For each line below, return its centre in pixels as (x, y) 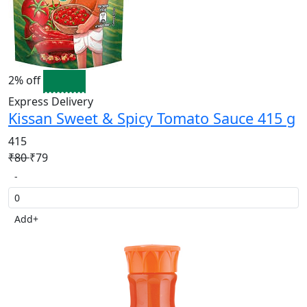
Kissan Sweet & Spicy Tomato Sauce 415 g (152, 118)
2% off (26, 81)
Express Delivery (51, 101)
